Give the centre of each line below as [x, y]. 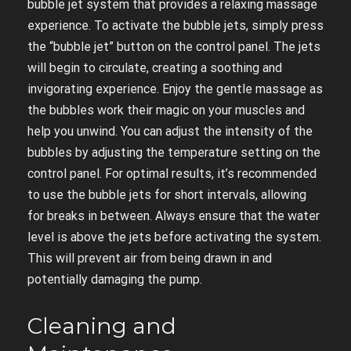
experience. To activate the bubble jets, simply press [175, 25]
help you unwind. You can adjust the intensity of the [170, 131]
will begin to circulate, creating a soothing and [155, 67]
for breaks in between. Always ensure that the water [174, 215]
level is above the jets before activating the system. [174, 237]
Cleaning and [102, 326]
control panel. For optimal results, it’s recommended [172, 173]
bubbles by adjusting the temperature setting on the [174, 152]
